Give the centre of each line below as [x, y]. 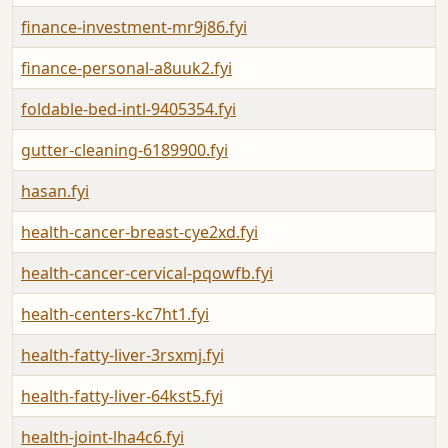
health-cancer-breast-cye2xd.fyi [139, 231]
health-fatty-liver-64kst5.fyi [122, 395]
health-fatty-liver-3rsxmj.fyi [122, 354]
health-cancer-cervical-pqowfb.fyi [147, 272]
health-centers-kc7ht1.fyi [115, 313]
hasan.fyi [55, 190]
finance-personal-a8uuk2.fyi [126, 67]
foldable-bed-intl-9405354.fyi [128, 108]
